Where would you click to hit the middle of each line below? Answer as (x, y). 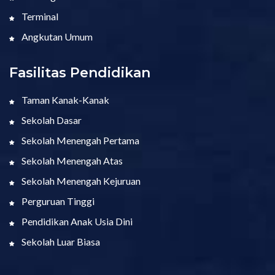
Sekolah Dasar (51, 120)
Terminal (39, 16)
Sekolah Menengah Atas (71, 160)
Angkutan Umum (56, 36)
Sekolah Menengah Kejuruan (80, 180)
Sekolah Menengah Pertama (79, 140)
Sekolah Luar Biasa (60, 241)
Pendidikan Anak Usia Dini (76, 221)
